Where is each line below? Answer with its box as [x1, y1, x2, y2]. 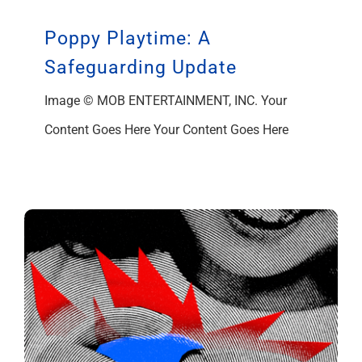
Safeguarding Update [44, 56, 237, 78]
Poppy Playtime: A [44, 27, 211, 49]
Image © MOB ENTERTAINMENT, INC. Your [44, 92, 287, 108]
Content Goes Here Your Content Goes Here [44, 121, 288, 137]
